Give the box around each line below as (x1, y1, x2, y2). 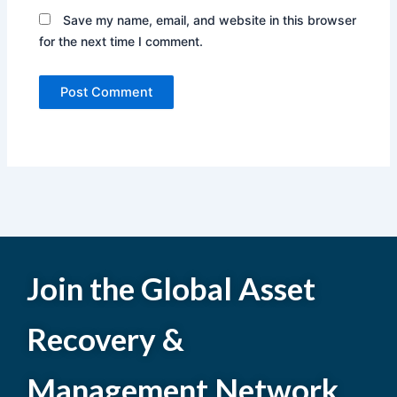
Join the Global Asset (27, 269, 315, 307)
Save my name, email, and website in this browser (63, 12, 357, 28)
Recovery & (27, 320, 184, 357)
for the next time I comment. (39, 34, 204, 50)
